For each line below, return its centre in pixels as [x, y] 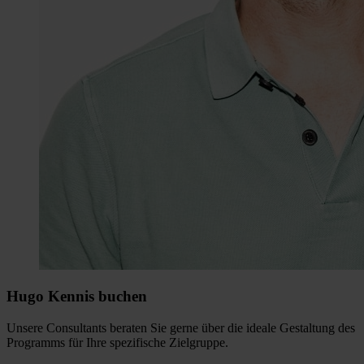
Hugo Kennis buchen [77, 297]
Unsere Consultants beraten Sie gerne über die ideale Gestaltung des [181, 328]
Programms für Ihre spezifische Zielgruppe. [117, 343]
